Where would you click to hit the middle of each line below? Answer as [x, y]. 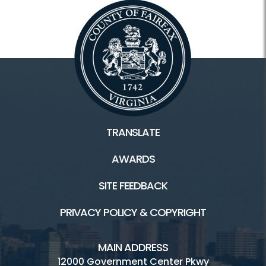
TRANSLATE [133, 132]
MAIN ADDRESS [133, 248]
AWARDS [133, 159]
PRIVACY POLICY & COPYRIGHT [133, 213]
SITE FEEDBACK [133, 186]
